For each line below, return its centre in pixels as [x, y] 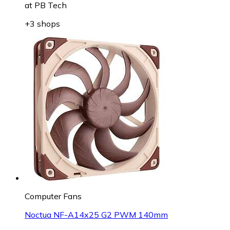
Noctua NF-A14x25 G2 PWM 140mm [96, 214]
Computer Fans [53, 196]
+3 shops [42, 23]
